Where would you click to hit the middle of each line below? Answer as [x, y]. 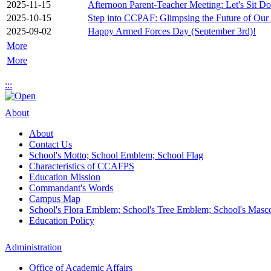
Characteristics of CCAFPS [82, 166]
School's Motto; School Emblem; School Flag [116, 155]
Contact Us [51, 144]
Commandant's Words [71, 188]
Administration [33, 247]
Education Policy [62, 220]
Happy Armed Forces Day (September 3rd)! [172, 31]
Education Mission [65, 177]
